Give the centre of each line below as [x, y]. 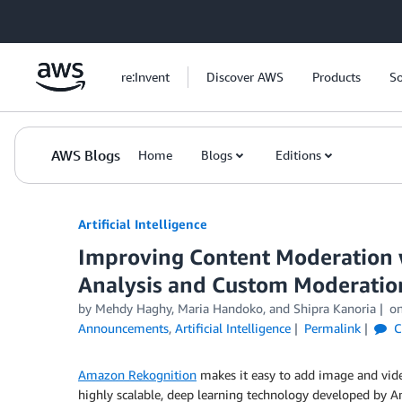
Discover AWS [245, 77]
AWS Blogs [86, 155]
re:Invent [145, 77]
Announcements [123, 328]
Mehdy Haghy [133, 308]
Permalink [332, 328]
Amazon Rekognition [137, 375]
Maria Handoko [220, 308]
